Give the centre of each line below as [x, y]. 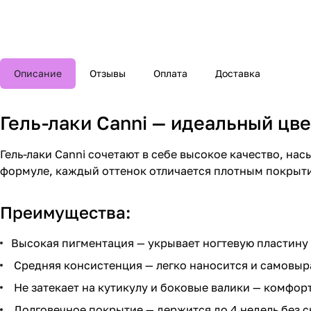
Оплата [170, 73]
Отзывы [108, 73]
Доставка [238, 73]
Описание [38, 73]
